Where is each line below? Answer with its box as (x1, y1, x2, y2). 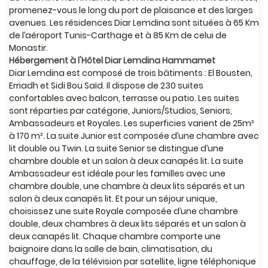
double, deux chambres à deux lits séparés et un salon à (9, 218, 246, 230)
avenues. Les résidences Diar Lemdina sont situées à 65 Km (9, 17, 259, 29)
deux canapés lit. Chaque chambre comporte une (9, 230, 221, 242)
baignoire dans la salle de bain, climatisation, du (9, 243, 212, 255)
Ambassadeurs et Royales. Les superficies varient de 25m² (9, 117, 254, 129)
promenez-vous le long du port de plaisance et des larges (9, 4, 253, 16)
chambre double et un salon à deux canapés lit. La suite (9, 155, 243, 167)
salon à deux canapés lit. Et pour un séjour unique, (9, 193, 217, 205)
